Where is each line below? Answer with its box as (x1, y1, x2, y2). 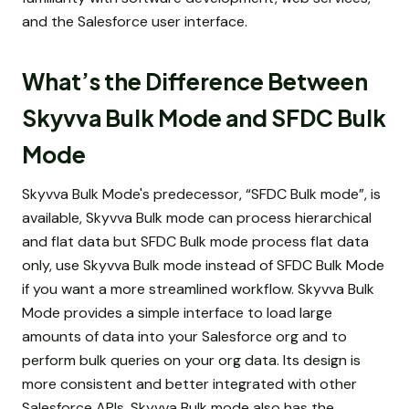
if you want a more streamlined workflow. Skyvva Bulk (22, 279, 374, 299)
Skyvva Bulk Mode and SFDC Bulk (22, 103, 386, 132)
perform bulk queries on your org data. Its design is (22, 351, 361, 371)
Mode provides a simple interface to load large (22, 303, 332, 323)
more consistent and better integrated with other (22, 374, 357, 394)
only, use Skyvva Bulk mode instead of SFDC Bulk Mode (22, 256, 384, 276)
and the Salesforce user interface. (22, 12, 247, 31)
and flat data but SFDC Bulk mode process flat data (22, 232, 369, 252)
